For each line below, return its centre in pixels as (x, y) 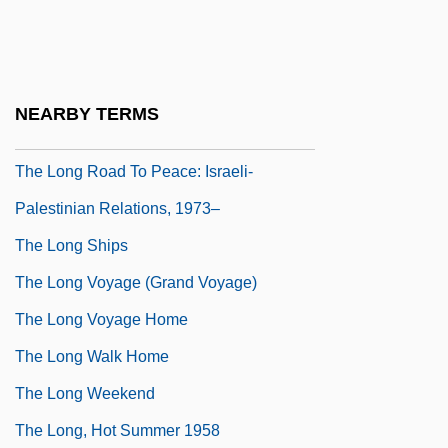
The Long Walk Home (92, 356)
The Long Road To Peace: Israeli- (134, 171)
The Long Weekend (85, 393)
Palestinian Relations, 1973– (117, 208)
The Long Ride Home (91, 97)
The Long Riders (74, 134)
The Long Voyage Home (101, 319)
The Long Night (70, 60)
